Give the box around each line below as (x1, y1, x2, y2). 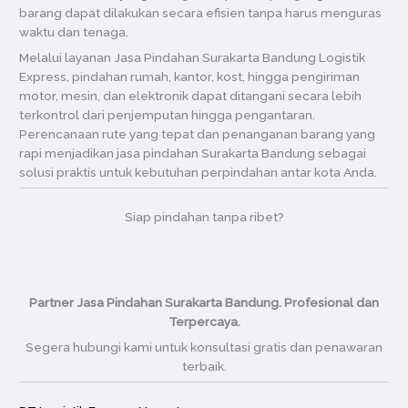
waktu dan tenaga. (19, 24, 129, 39)
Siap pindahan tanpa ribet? (124, 209, 284, 224)
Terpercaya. (168, 313, 240, 329)
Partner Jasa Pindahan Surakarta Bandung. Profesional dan (29, 294, 379, 310)
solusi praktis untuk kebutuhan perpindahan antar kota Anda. (19, 164, 378, 179)
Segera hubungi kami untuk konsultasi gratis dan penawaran (25, 339, 382, 354)
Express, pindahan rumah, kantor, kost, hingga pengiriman (19, 68, 361, 84)
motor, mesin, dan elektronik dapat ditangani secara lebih (19, 87, 362, 103)
